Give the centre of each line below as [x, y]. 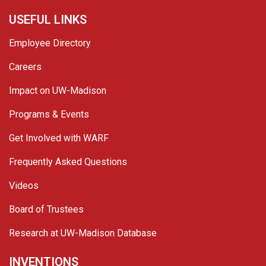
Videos [24, 186]
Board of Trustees [46, 209]
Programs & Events [49, 114]
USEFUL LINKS [48, 20]
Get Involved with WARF [59, 138]
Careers [25, 67]
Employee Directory [50, 43]
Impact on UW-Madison [58, 91]
